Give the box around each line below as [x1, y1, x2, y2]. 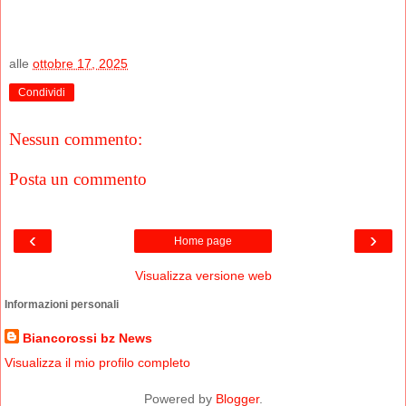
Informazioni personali [5, 298, 119, 312]
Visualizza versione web [134, 268, 272, 284]
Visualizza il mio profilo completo [5, 355, 190, 371]
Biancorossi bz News [23, 331, 152, 346]
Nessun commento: [9, 130, 142, 150]
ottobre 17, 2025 [33, 55, 128, 71]
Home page [174, 235, 232, 248]
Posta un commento [9, 169, 147, 188]
